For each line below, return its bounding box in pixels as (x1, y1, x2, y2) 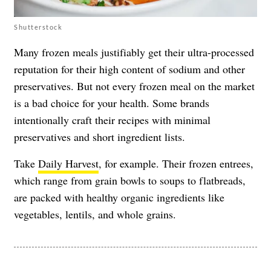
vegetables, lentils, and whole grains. (14, 206, 176, 221)
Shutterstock (14, 22, 62, 31)
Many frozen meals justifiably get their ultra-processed (14, 44, 254, 59)
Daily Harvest (38, 155, 99, 171)
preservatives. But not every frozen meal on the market (14, 78, 255, 93)
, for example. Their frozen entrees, (99, 155, 253, 171)
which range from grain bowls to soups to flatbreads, (14, 172, 246, 188)
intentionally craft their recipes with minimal (14, 112, 211, 127)
